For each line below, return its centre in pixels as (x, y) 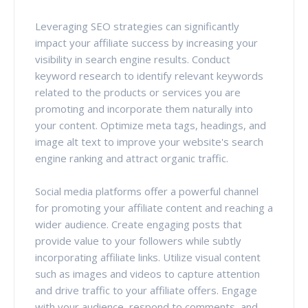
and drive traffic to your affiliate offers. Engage (146, 290)
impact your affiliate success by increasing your (146, 42)
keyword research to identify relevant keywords (149, 75)
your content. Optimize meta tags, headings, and (151, 125)
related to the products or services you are (138, 92)
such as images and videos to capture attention (147, 273)
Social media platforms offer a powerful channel (147, 191)
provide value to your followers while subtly (138, 240)
